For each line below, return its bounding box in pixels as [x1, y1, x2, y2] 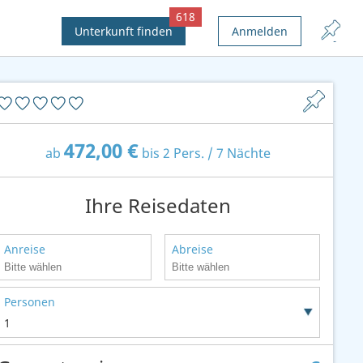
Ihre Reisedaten [85, 192, 232, 219]
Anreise [3, 241, 45, 257]
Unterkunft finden [75, 23, 173, 39]
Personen [3, 293, 55, 310]
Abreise [172, 241, 214, 257]
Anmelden [232, 23, 288, 39]
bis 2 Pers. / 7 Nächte [139, 144, 271, 162]
